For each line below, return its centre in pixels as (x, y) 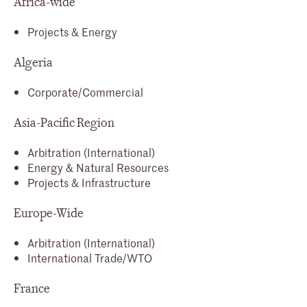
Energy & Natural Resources (98, 167)
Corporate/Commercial (85, 91)
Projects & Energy (72, 31)
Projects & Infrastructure (89, 182)
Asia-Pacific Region (64, 123)
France (32, 288)
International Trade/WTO (90, 257)
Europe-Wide (49, 213)
